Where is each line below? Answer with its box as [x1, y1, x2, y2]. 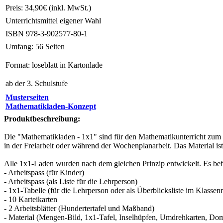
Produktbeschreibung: [4, 114, 80, 123]
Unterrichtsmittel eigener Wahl [5, 16, 101, 25]
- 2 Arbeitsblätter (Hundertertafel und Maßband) [4, 204, 154, 213]
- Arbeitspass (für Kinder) [4, 168, 84, 177]
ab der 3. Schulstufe [5, 79, 68, 88]
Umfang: [5, 42, 33, 51]
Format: [5, 61, 30, 70]
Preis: [5, 3, 23, 12]
